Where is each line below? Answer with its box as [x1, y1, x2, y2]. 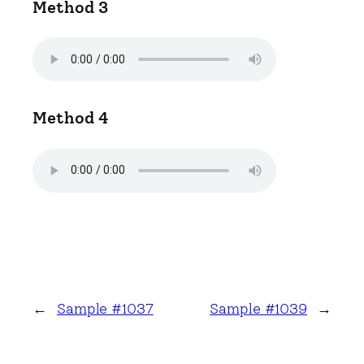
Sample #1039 [210, 299, 308, 318]
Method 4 [32, 108, 110, 128]
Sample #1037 [56, 299, 154, 318]
